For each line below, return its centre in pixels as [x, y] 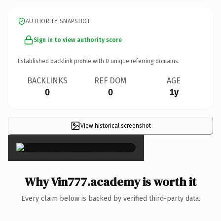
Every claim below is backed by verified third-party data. [110, 198]
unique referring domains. [144, 61]
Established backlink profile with [62, 61]
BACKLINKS [47, 80]
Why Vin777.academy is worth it [110, 182]
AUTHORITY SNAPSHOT [58, 21]
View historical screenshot [115, 126]
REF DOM [110, 80]
